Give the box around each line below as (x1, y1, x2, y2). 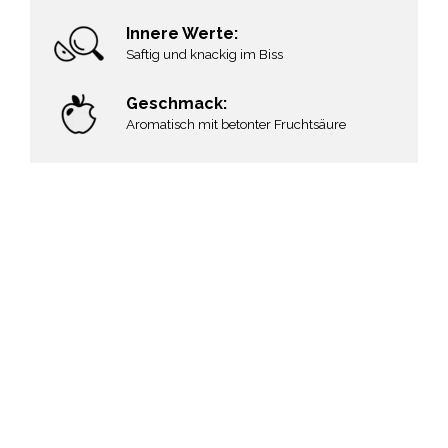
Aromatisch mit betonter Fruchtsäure (126, 115, 347, 132)
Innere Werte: (126, 23, 243, 43)
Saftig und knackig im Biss (126, 45, 284, 62)
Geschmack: (126, 93, 232, 113)
